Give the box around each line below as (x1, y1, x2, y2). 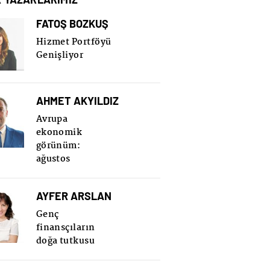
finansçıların (36, 220, 95, 235)
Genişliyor (36, 48, 84, 63)
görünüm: (36, 138, 81, 153)
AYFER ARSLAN (36, 189, 111, 202)
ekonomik (36, 125, 83, 140)
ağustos (36, 151, 71, 166)
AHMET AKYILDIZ (36, 93, 119, 107)
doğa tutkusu (36, 233, 95, 248)
